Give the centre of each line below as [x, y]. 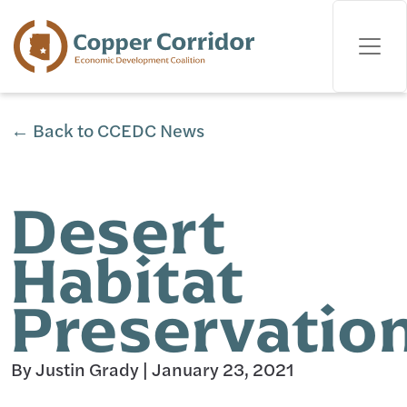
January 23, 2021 [223, 368]
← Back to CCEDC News [108, 129]
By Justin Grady [75, 368]
